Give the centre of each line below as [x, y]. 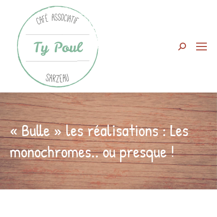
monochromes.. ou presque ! [92, 152]
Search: [190, 49]
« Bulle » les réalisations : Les [99, 130]
